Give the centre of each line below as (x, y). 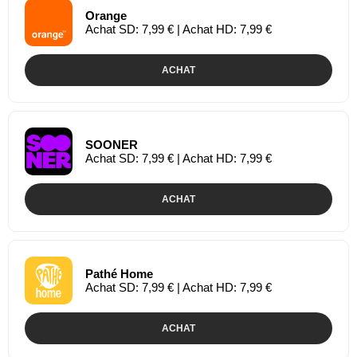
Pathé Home (119, 273)
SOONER (112, 144)
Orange (106, 15)
